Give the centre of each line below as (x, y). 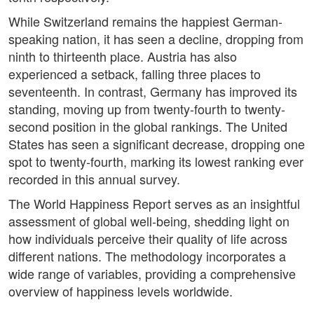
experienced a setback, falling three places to (135, 74)
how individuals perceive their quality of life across (148, 239)
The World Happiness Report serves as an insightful (154, 204)
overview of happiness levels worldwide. (121, 291)
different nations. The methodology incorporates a (147, 256)
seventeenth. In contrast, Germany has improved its (153, 91)
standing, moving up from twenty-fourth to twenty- (147, 109)
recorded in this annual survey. (94, 179)
